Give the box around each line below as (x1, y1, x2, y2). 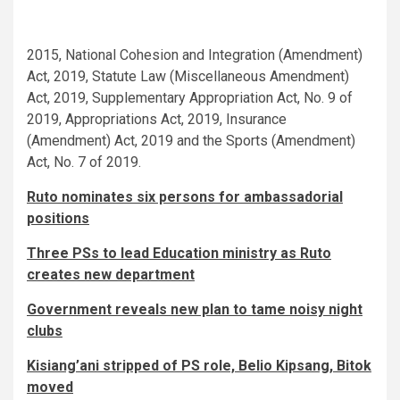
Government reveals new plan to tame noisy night (27, 301, 362, 319)
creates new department (27, 266, 195, 284)
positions (27, 210, 89, 228)
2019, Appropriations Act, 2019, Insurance (27, 111, 287, 129)
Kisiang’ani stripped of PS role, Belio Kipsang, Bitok (27, 357, 371, 375)
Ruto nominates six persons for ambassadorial (27, 188, 343, 206)
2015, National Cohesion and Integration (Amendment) (27, 46, 362, 64)
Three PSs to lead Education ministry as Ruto (27, 245, 331, 262)
